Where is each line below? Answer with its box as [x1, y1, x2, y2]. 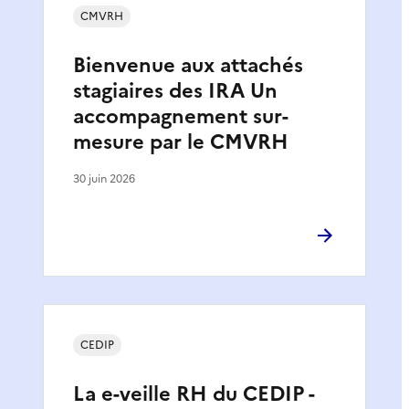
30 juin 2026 [73, 170, 135, 187]
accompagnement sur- [73, 100, 288, 131]
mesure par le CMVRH [73, 126, 288, 157]
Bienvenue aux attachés [73, 49, 303, 80]
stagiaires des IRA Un [73, 75, 278, 106]
